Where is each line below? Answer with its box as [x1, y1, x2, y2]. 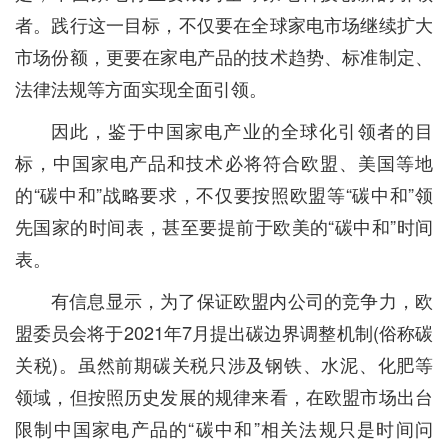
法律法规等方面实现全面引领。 [15, 75, 267, 101]
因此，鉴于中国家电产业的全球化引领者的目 [51, 117, 433, 143]
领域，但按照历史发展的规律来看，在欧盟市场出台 [15, 383, 433, 409]
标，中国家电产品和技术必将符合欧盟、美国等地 [15, 149, 433, 175]
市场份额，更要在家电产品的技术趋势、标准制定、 [15, 43, 433, 69]
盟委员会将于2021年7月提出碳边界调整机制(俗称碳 [15, 319, 433, 345]
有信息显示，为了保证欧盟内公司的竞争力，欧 [51, 287, 433, 313]
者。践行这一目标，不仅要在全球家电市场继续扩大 [15, 11, 433, 37]
